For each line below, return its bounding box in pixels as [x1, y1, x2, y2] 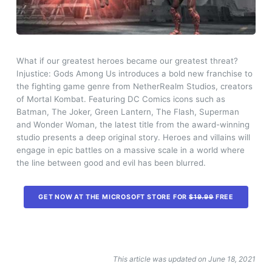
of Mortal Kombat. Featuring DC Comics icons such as [16, 94, 225, 104]
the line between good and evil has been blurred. [16, 158, 206, 168]
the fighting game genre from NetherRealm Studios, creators [16, 81, 253, 92]
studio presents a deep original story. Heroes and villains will [16, 132, 250, 143]
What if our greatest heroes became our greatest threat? [16, 56, 238, 66]
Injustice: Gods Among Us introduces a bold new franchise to [16, 69, 253, 79]
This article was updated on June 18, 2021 [113, 254, 256, 264]
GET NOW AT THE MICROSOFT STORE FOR [38, 192, 189, 201]
